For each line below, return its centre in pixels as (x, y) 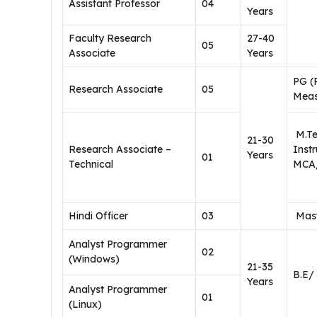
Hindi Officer (98, 216)
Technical (91, 164)
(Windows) (94, 259)
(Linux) (85, 304)
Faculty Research (110, 38)
